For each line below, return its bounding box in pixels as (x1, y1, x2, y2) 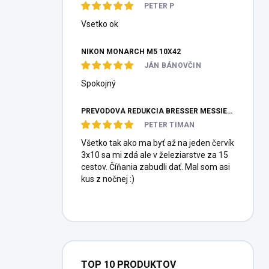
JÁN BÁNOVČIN (144, 61, 201, 70)
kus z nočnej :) (81, 174, 134, 184)
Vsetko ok (81, 19, 118, 29)
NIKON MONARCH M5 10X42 (81, 47, 181, 56)
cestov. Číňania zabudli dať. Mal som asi (81, 162, 230, 172)
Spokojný (81, 79, 116, 88)
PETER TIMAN (144, 121, 195, 129)
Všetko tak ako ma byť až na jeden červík (81, 138, 234, 148)
